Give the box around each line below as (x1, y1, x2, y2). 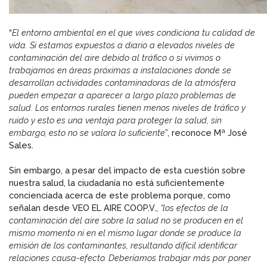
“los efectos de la (160, 202, 228, 213)
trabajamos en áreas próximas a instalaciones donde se (9, 64, 231, 75)
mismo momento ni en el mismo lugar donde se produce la (9, 227, 241, 238)
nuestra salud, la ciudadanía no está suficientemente (9, 177, 225, 188)
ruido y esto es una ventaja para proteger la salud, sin (9, 114, 222, 125)
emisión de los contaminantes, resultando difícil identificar (9, 240, 237, 250)
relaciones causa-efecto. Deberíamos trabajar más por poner (9, 252, 251, 263)
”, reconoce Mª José (165, 127, 247, 138)
